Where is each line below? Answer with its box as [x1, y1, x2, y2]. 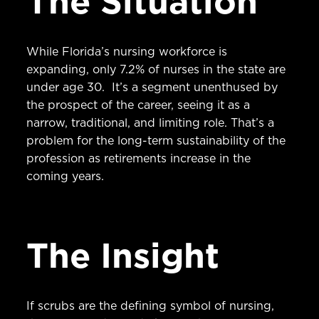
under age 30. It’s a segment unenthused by [26, 78, 278, 95]
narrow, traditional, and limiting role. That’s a [26, 114, 275, 130]
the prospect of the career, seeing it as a [26, 96, 251, 113]
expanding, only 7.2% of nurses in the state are [26, 61, 286, 77]
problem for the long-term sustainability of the [26, 132, 286, 148]
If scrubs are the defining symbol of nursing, [26, 297, 275, 313]
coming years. [26, 167, 105, 184]
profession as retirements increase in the [26, 150, 251, 166]
